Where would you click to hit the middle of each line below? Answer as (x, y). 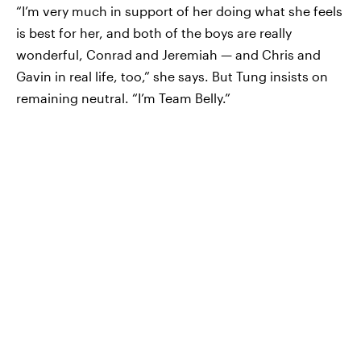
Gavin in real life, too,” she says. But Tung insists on (172, 76)
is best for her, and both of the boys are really (154, 32)
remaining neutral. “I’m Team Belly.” (123, 98)
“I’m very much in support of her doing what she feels (179, 10)
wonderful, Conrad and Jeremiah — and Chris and (168, 54)
